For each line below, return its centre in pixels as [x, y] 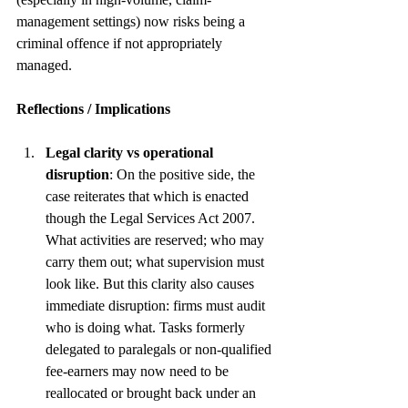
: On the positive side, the [184, 174]
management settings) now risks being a [133, 21]
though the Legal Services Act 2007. [152, 218]
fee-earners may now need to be [139, 371]
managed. [46, 65]
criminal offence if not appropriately [121, 43]
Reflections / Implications [93, 108]
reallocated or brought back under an [153, 393]
